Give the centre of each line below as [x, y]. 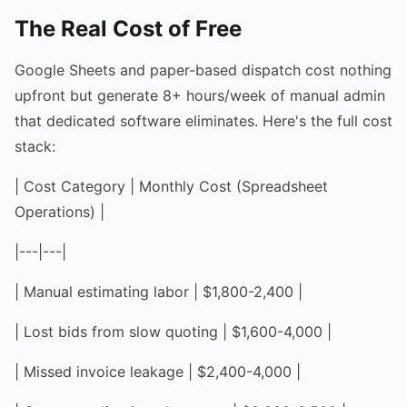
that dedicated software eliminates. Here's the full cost [203, 120]
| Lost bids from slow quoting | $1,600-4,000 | [173, 331]
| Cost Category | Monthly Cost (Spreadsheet [171, 186]
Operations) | [60, 211]
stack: [35, 146]
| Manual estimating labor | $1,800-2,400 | [159, 291]
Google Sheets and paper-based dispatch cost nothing [203, 69]
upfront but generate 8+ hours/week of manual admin [200, 95]
